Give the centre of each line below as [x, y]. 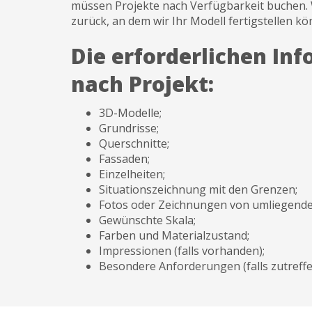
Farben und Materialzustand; [174, 235]
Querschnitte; [134, 143]
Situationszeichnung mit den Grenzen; [198, 189]
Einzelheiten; [132, 174]
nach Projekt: [142, 84]
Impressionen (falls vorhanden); [182, 251]
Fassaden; [124, 159]
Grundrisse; [129, 128]
